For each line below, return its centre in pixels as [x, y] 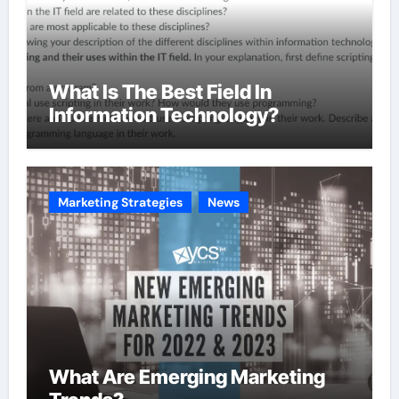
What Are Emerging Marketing [187, 376]
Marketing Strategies [120, 202]
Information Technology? [163, 115]
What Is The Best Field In [160, 92]
